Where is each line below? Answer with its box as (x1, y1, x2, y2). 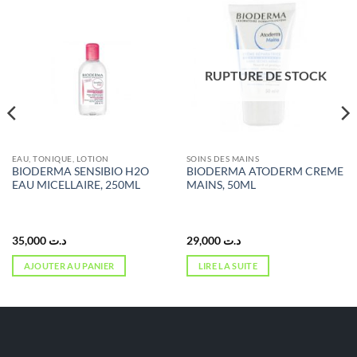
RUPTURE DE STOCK (205, 68, 327, 84)
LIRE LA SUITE (198, 260, 258, 271)
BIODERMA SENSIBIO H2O (11, 165, 149, 178)
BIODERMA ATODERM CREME (186, 165, 343, 178)
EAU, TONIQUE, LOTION (11, 153, 109, 163)
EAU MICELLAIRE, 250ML (11, 178, 140, 192)
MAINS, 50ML (186, 178, 256, 192)
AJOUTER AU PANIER (23, 260, 115, 271)
